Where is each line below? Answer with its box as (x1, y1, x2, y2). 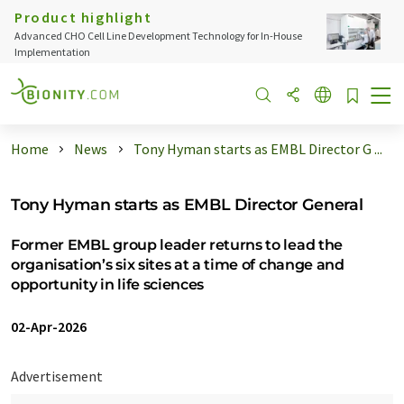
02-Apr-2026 (11, 317, 87, 335)
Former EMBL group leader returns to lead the (11, 236, 343, 253)
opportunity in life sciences (11, 276, 205, 293)
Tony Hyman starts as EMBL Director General (11, 195, 363, 214)
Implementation (14, 45, 90, 59)
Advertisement (11, 367, 103, 385)
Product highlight (14, 8, 152, 26)
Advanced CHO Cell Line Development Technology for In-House (14, 29, 302, 42)
